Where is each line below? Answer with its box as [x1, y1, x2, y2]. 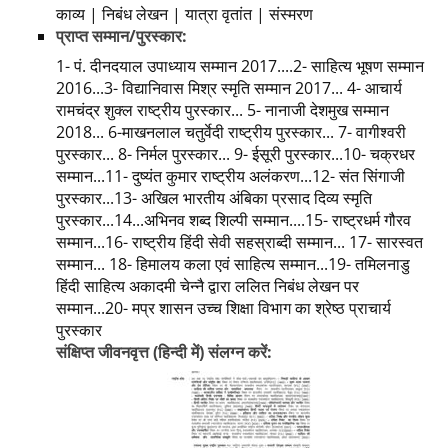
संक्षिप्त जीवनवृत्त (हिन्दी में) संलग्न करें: [56, 341, 272, 364]
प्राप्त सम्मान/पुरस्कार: [56, 25, 187, 48]
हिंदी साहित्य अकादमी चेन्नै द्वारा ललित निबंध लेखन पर [56, 275, 359, 298]
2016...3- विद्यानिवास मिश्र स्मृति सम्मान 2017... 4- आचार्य [56, 77, 402, 100]
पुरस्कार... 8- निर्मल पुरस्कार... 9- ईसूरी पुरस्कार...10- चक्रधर [56, 143, 415, 166]
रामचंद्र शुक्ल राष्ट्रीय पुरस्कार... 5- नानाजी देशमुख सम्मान [56, 99, 389, 122]
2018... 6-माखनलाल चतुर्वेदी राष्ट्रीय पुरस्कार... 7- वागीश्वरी [56, 121, 406, 144]
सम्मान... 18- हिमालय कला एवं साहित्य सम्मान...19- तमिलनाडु [56, 253, 410, 276]
